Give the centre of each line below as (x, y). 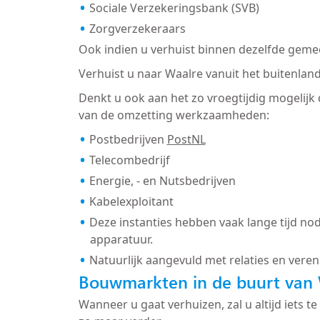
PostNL (186, 139)
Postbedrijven (128, 139)
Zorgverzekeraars (137, 28)
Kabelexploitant (131, 201)
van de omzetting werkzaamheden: (174, 115)
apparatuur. (121, 239)
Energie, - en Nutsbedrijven (162, 180)
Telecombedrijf (129, 160)
